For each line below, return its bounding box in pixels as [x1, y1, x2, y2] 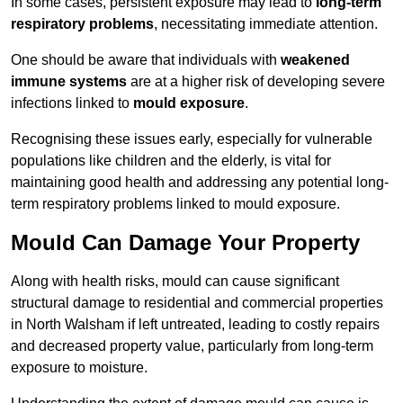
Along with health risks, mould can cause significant [11, 273, 339, 290]
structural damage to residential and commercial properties [11, 295, 383, 311]
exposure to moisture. [11, 360, 148, 376]
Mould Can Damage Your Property [11, 230, 360, 255]
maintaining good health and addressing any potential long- [11, 175, 389, 191]
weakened [281, 52, 350, 68]
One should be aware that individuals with [11, 52, 281, 68]
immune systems [11, 74, 127, 90]
